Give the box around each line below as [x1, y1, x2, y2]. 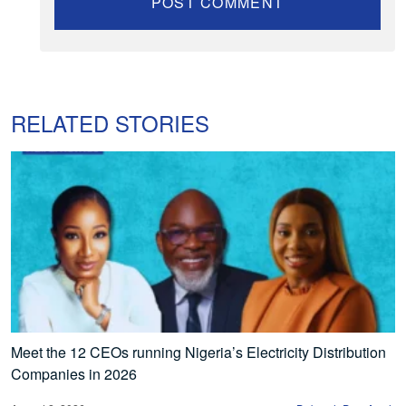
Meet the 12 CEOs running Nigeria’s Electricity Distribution [11, 341, 386, 362]
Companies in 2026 [11, 362, 137, 384]
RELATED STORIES [11, 106, 209, 139]
